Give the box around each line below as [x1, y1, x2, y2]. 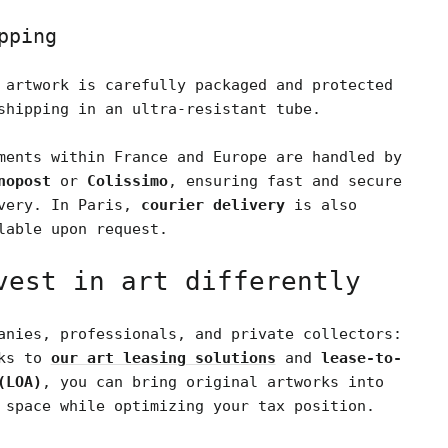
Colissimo [86, 172, 168, 190]
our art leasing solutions [50, 349, 276, 367]
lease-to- [320, 349, 402, 367]
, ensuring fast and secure [167, 172, 402, 190]
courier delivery [140, 196, 285, 214]
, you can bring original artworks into [41, 373, 384, 391]
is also [284, 196, 357, 214]
